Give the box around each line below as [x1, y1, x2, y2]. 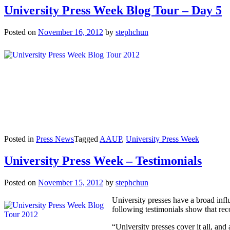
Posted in [4, 135, 36, 144]
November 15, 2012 [38, 178, 103, 187]
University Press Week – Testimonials [4, 154, 202, 167]
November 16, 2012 [38, 28, 103, 37]
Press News [36, 135, 74, 144]
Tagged [74, 135, 100, 144]
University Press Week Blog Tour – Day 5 [4, 4, 222, 17]
